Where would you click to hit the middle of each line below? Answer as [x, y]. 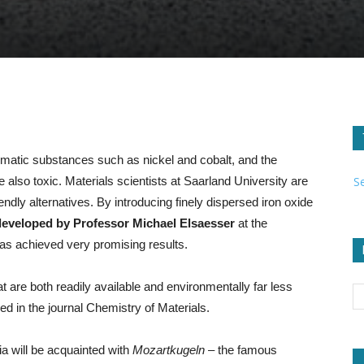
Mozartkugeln [169, 350]
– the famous [241, 350]
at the [253, 223]
